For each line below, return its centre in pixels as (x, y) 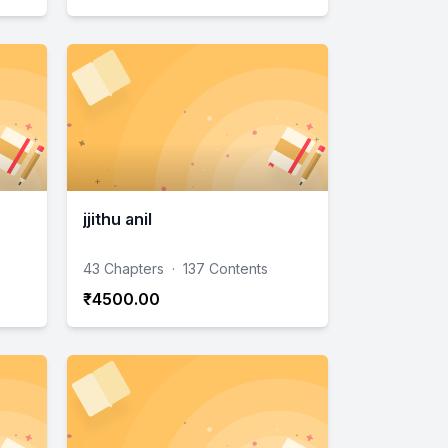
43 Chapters (123, 268)
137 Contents (225, 268)
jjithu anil (117, 218)
